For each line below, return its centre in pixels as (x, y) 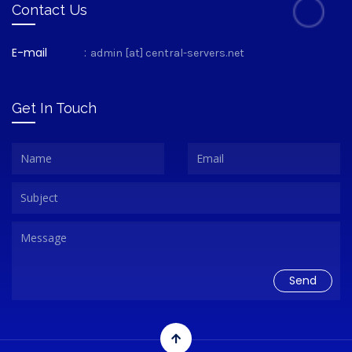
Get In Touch (54, 108)
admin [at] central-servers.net (167, 53)
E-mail (29, 52)
